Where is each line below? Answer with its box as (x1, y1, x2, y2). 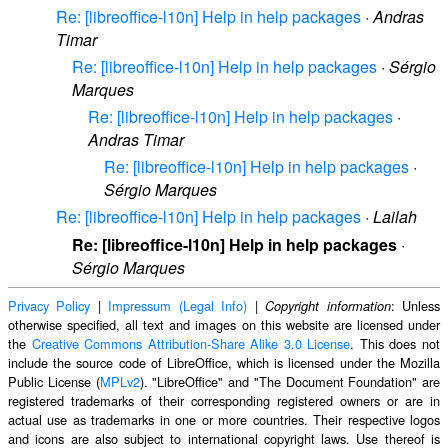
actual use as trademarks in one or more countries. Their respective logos (8, 409, 440, 429)
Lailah (373, 205, 417, 229)
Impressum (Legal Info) (108, 295, 248, 315)
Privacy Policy (8, 295, 91, 315)
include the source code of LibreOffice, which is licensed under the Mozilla (8, 352, 440, 372)
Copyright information (265, 296, 391, 315)
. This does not (350, 333, 441, 353)
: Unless (390, 295, 441, 315)
